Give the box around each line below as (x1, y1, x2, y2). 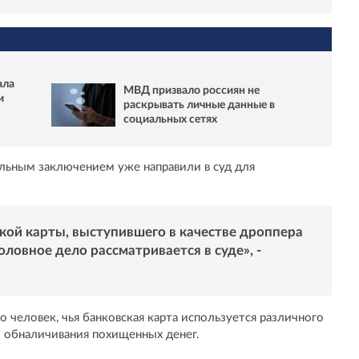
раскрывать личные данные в (123, 99, 275, 111)
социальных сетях (123, 113, 217, 125)
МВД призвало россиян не (123, 84, 260, 96)
